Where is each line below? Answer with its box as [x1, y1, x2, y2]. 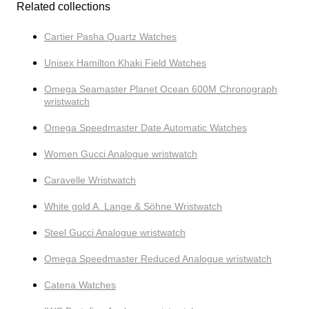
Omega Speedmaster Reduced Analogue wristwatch [44, 253, 272, 265]
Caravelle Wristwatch [44, 175, 136, 186]
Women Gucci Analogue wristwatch [44, 148, 197, 160]
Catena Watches [44, 279, 116, 291]
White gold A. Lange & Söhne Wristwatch [44, 201, 222, 212]
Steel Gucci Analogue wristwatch [44, 227, 186, 239]
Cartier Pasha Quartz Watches [44, 31, 177, 43]
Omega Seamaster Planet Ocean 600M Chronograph [44, 83, 277, 95]
